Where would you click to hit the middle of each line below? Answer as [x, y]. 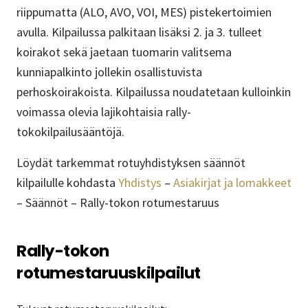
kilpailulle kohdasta [67, 183]
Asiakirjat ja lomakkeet [232, 183]
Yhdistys [140, 183]
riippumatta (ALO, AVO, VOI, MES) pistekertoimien [144, 12]
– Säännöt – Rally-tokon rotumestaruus [118, 203]
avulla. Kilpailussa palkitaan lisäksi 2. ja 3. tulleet [139, 32]
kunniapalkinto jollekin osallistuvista [109, 72]
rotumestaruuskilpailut [109, 273]
